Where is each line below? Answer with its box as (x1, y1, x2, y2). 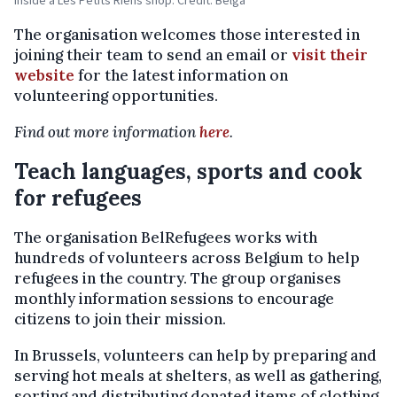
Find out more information (14, 122, 199, 142)
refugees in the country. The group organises (14, 269, 341, 288)
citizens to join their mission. (14, 309, 226, 329)
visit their (292, 45, 368, 65)
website (14, 66, 74, 85)
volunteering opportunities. (14, 86, 218, 105)
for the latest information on (74, 66, 288, 85)
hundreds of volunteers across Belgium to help (14, 248, 360, 268)
